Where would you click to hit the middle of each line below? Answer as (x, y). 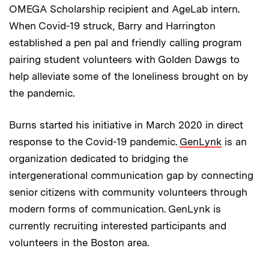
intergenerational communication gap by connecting (131, 175)
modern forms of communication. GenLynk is (115, 209)
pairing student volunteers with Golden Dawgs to (124, 59)
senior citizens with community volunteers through (128, 192)
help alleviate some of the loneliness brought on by (129, 76)
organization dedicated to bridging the (98, 158)
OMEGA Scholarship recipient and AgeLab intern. (124, 9)
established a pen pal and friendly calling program (125, 42)
